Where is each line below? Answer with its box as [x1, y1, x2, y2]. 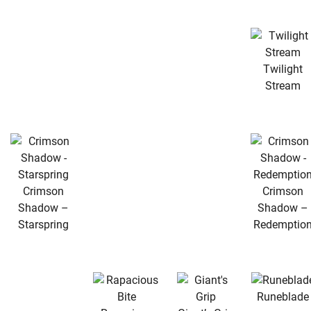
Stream [265, 78, 301, 92]
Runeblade [257, 289, 309, 303]
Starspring [18, 217, 69, 231]
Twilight [263, 62, 303, 76]
